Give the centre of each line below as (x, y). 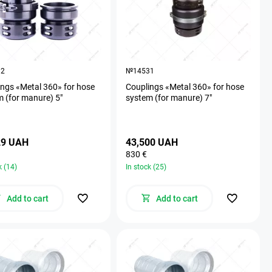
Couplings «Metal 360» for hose (185, 87)
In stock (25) (146, 167)
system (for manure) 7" (169, 97)
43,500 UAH (152, 142)
